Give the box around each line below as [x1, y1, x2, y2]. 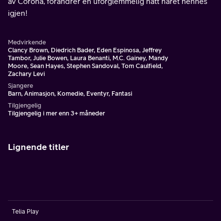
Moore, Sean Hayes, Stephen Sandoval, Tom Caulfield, [8, 62, 163, 70]
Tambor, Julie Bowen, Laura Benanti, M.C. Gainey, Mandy [8, 54, 168, 62]
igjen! [8, 8, 28, 17]
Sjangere [8, 82, 33, 89]
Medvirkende [8, 38, 46, 46]
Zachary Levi [8, 70, 45, 77]
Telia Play [12, 208, 38, 215]
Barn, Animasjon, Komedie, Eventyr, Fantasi [8, 90, 132, 97]
